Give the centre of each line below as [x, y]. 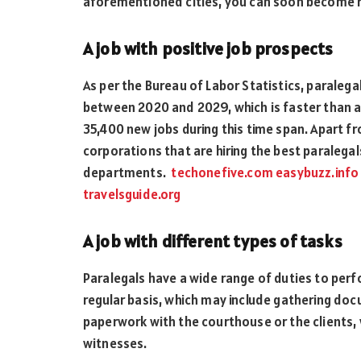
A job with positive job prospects [208, 49]
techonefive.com [222, 173]
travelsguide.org [132, 195]
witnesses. [116, 343]
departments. [126, 173]
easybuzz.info [317, 173]
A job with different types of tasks [213, 241]
